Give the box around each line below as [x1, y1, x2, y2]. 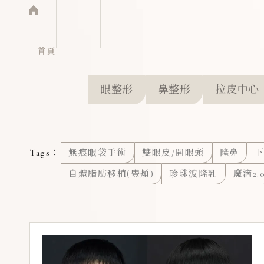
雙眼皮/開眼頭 [142, 147, 204, 158]
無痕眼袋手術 [68, 147, 127, 158]
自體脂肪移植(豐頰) [68, 169, 154, 179]
